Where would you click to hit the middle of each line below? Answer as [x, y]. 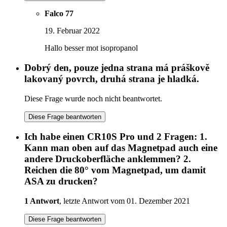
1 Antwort [42, 201]
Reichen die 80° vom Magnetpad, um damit [115, 170]
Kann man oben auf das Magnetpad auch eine [121, 148]
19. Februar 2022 [72, 31]
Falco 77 [59, 14]
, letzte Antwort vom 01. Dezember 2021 [125, 201]
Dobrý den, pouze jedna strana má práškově [117, 68]
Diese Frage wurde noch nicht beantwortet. [93, 98]
